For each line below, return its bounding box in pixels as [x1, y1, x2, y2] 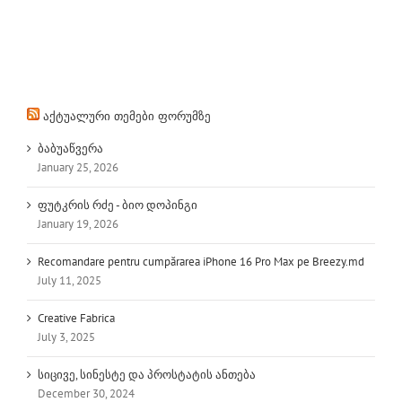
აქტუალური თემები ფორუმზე [43, 109, 211, 124]
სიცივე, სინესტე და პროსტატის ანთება [38, 366, 256, 382]
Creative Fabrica [38, 310, 115, 326]
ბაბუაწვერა [38, 141, 103, 157]
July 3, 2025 [38, 328, 95, 345]
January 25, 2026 [38, 160, 118, 176]
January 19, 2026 [38, 216, 118, 232]
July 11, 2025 [38, 273, 101, 288]
